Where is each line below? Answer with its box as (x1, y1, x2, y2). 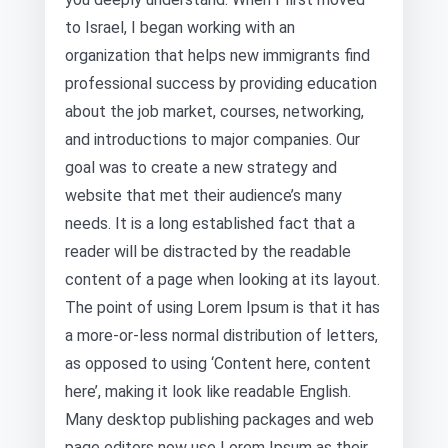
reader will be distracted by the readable (65, 242, 351, 261)
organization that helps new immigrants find (65, 46, 370, 65)
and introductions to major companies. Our (65, 130, 360, 149)
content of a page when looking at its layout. (65, 270, 380, 289)
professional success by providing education (65, 74, 377, 93)
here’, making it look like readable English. (65, 382, 351, 401)
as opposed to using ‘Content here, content (65, 354, 371, 373)
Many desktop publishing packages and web (65, 410, 374, 429)
